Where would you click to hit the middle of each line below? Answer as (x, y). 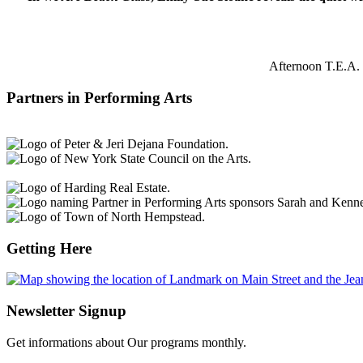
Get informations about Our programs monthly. (126, 342)
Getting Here (49, 248)
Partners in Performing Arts (99, 98)
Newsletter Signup (66, 310)
